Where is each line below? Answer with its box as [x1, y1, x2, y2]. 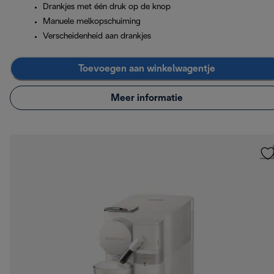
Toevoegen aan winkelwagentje [78, 64, 215, 73]
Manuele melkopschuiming [43, 18, 141, 26]
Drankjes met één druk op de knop [43, 3, 171, 12]
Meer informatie [111, 93, 183, 103]
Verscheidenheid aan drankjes [43, 32, 151, 41]
